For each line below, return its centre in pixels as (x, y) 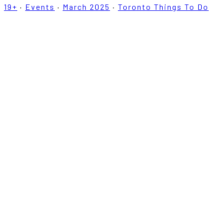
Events (40, 7)
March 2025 (86, 7)
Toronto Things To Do (163, 7)
